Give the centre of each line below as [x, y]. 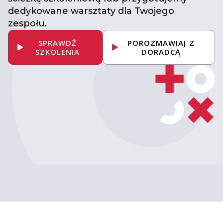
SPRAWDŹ [57, 43]
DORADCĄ [161, 52]
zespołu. [27, 24]
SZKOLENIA [57, 52]
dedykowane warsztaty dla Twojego [91, 11]
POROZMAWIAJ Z [161, 43]
